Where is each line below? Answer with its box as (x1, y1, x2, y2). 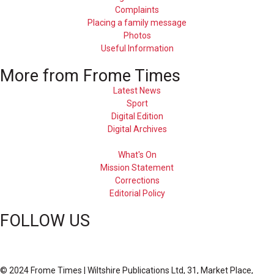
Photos (123, 31, 151, 41)
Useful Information (100, 43, 174, 54)
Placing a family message (87, 18, 187, 28)
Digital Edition (111, 111, 163, 122)
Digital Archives (107, 124, 167, 135)
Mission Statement (100, 163, 174, 173)
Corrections (114, 176, 160, 186)
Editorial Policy (109, 188, 165, 199)
